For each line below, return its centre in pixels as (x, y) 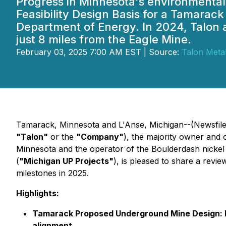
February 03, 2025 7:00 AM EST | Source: (99, 52)
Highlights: (38, 193)
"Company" (100, 137)
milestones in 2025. (52, 173)
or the (62, 137)
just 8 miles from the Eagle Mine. (104, 39)
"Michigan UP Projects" (66, 161)
